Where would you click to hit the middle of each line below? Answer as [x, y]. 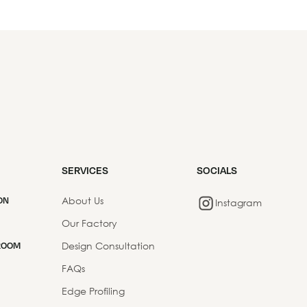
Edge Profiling [94, 291]
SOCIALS [217, 170]
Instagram [238, 203]
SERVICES [85, 170]
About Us [83, 200]
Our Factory [90, 223]
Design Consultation [109, 245]
